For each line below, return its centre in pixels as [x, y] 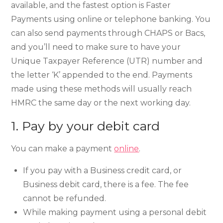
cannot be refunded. [65, 198]
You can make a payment [63, 148]
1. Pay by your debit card [86, 126]
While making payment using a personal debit [115, 212]
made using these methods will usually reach [102, 89]
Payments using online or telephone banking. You [111, 19]
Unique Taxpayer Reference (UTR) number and [107, 61]
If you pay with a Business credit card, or [103, 170]
